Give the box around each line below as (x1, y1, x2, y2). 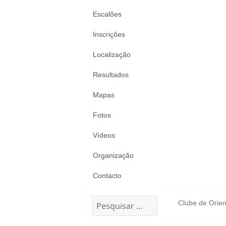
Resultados (93, 71, 129, 79)
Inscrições (93, 30, 125, 38)
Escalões (93, 10, 122, 18)
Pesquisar (91, 196, 119, 203)
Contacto (93, 172, 122, 180)
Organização (93, 151, 134, 159)
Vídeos (93, 131, 115, 139)
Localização (93, 50, 131, 59)
